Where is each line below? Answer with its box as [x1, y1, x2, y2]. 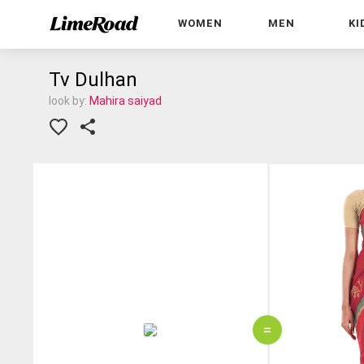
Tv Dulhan [49, 68, 137, 91]
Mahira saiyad [89, 94, 162, 107]
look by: [49, 94, 89, 107]
